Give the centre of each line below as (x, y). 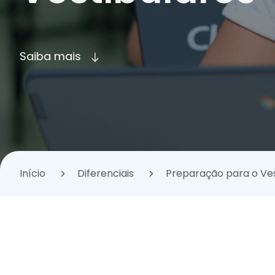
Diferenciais (106, 173)
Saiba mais (50, 56)
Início (33, 173)
